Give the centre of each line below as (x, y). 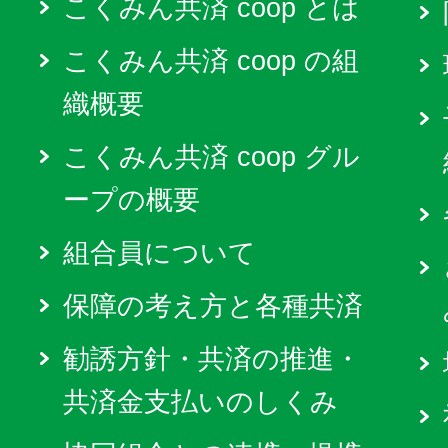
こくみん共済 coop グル (211, 157)
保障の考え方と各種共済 (213, 306)
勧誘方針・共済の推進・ (212, 359)
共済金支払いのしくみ (200, 402)
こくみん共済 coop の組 (211, 61)
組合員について (159, 253)
